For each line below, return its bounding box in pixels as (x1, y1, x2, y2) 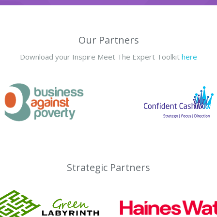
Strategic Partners (67, 161, 150, 174)
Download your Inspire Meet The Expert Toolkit (20, 52, 182, 62)
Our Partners (78, 33, 139, 46)
